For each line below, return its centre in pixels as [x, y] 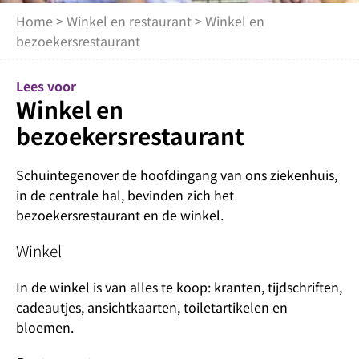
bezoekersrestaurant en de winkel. [120, 215]
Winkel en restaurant [129, 21]
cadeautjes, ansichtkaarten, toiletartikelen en [152, 307]
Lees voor [46, 86]
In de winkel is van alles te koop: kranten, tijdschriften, [179, 287]
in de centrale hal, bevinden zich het [125, 195]
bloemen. [45, 327]
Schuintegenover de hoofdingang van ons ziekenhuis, [177, 175]
